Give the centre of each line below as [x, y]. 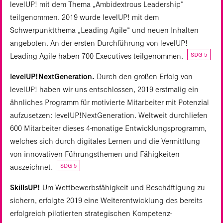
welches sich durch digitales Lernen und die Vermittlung [105, 141]
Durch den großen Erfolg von [144, 77]
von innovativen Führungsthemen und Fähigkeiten [95, 154]
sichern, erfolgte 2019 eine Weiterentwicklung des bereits [106, 201]
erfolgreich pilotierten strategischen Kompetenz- [91, 214]
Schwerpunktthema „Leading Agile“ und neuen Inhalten [104, 30]
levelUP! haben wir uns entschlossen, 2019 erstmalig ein [104, 90]
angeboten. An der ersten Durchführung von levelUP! [99, 43]
